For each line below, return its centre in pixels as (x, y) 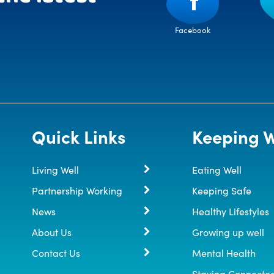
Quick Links (79, 136)
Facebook (193, 29)
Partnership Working (77, 190)
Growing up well (228, 231)
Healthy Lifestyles (230, 211)
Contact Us (56, 252)
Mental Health (224, 252)
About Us (52, 231)
